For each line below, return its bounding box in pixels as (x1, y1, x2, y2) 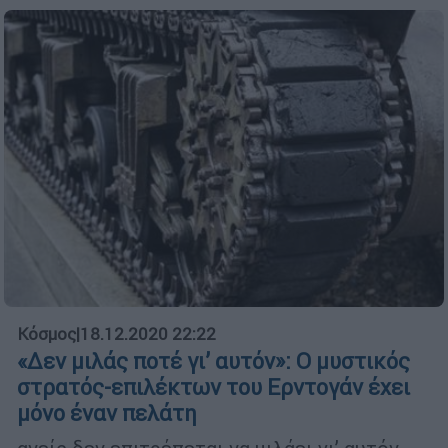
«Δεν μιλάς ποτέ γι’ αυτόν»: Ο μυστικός (17, 347, 410, 375)
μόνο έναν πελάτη (17, 399, 197, 427)
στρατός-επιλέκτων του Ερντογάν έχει (17, 373, 410, 401)
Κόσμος (17, 322, 76, 345)
